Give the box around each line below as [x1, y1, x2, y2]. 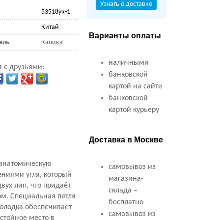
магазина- [108, 175, 143, 183]
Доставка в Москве [88, 136, 163, 144]
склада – [108, 187, 137, 194]
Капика [41, 39, 63, 46]
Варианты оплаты [88, 31, 161, 40]
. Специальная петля [6, 192, 76, 200]
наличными [108, 59, 149, 67]
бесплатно [108, 198, 143, 206]
